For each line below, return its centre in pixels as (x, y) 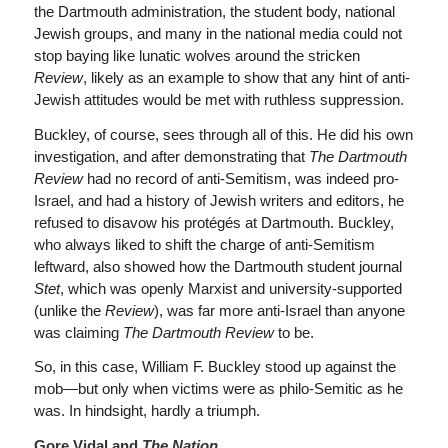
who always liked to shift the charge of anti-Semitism (204, 244)
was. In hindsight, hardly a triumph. (146, 411)
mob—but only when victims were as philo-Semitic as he (218, 389)
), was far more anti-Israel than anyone (279, 310)
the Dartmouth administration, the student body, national (214, 11)
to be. (295, 332)
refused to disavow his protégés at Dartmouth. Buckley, (213, 222)
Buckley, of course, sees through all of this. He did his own (223, 134)
